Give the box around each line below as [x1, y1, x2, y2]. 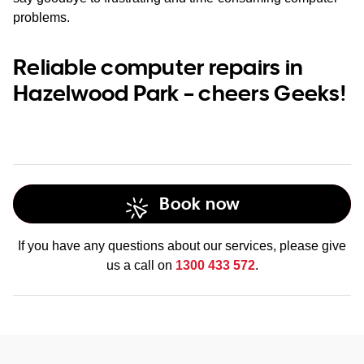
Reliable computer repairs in [13, 52, 304, 80]
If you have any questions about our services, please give [18, 239, 346, 253]
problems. [13, 11, 70, 24]
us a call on [106, 258, 175, 272]
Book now [159, 193, 240, 214]
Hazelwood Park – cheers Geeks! [13, 78, 346, 106]
